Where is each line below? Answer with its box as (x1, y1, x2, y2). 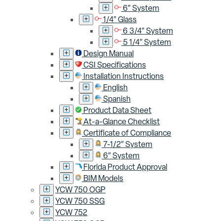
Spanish (103, 94, 131, 105)
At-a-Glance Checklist (83, 116, 160, 127)
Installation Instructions (83, 71, 164, 82)
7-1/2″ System (103, 139, 152, 150)
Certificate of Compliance (83, 128, 171, 139)
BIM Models (83, 173, 123, 184)
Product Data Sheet (83, 105, 151, 116)
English (103, 82, 128, 93)
